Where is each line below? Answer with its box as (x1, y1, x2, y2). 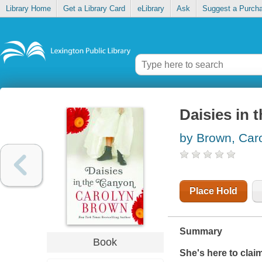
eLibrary (137, 4, 164, 13)
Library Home (5, 4, 51, 13)
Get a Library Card (63, 4, 125, 13)
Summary (179, 226, 222, 237)
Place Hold (189, 186, 237, 196)
